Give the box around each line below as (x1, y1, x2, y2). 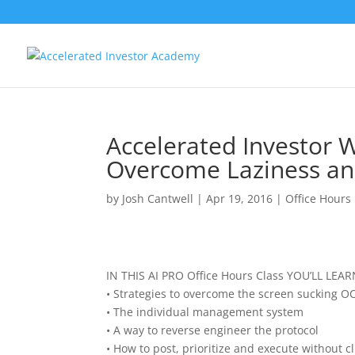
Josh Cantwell (122, 191, 194, 206)
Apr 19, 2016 (206, 191, 273, 206)
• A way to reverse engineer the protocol (106, 323, 319, 338)
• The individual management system (106, 304, 304, 319)
